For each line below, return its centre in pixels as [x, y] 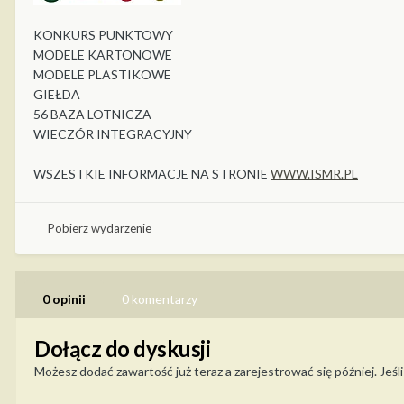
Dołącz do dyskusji [123, 348]
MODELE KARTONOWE [103, 54]
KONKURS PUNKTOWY [103, 34]
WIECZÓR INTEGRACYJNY [113, 133]
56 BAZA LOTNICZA [92, 114]
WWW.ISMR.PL [314, 173]
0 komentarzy [160, 298]
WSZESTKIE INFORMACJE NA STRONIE [152, 173]
